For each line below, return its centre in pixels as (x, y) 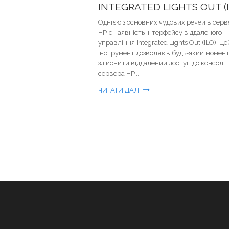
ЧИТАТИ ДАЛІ (119, 90)
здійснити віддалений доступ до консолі (162, 63)
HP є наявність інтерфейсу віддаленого (160, 32)
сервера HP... (119, 73)
